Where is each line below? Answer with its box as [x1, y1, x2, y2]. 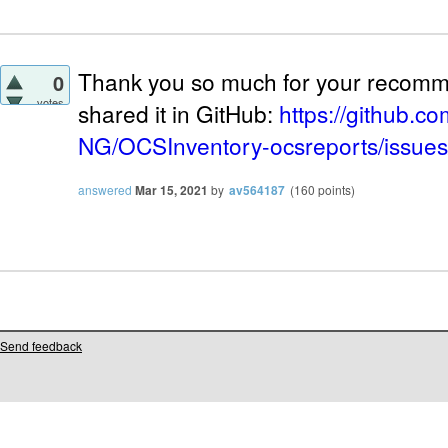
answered [78, 181, 132, 199]
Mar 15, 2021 [135, 181, 208, 200]
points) [315, 181, 355, 199]
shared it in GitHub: [78, 97, 279, 130]
